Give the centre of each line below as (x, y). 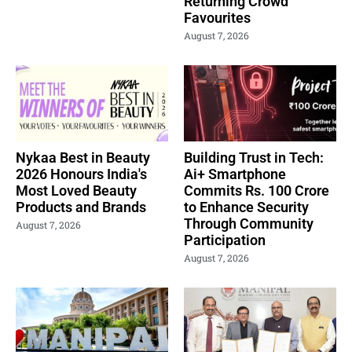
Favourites (217, 17)
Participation (225, 240)
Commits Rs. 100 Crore (257, 190)
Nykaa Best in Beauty (83, 157)
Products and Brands (81, 207)
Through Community (249, 223)
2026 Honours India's (81, 174)
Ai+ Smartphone (235, 174)
